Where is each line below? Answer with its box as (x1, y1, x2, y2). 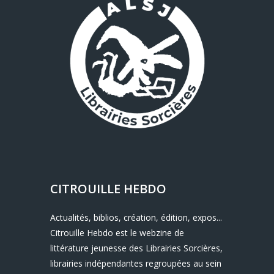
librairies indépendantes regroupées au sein (50, 257, 222, 270)
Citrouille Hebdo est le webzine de (50, 227, 185, 239)
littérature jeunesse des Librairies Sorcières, (50, 242, 223, 254)
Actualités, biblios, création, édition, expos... (50, 212, 223, 224)
